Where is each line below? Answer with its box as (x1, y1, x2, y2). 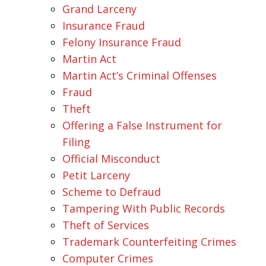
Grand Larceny (62, 1, 137, 16)
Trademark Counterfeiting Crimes (62, 234, 236, 249)
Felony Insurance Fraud (62, 34, 181, 49)
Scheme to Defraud (62, 184, 161, 199)
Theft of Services (62, 217, 149, 232)
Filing (62, 134, 90, 149)
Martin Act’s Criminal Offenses (62, 68, 217, 83)
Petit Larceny (62, 167, 130, 182)
